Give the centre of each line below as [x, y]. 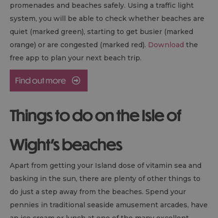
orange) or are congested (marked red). [79, 45]
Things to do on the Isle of [95, 115]
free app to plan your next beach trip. [76, 58]
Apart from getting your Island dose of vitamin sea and [106, 166]
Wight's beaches [66, 145]
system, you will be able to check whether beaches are [107, 19]
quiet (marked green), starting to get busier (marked [101, 32]
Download [166, 45]
